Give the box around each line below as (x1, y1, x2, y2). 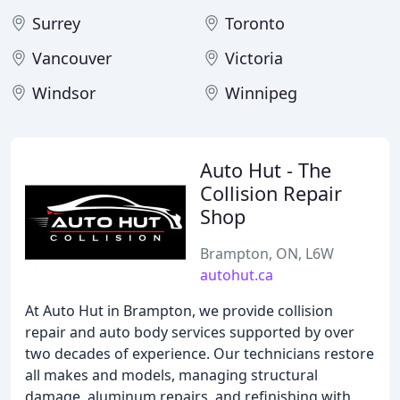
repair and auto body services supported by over (25, 322, 354, 342)
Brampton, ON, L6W (200, 244, 334, 263)
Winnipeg (225, 82, 297, 104)
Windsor (32, 82, 96, 104)
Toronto (225, 12, 285, 34)
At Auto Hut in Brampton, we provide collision (25, 301, 333, 321)
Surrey (32, 12, 80, 34)
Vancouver (32, 47, 112, 69)
